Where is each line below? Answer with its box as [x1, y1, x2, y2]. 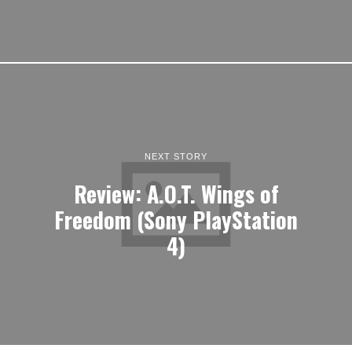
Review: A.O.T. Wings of [73, 177, 279, 211]
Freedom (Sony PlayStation [54, 203, 298, 236]
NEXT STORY [145, 152, 207, 162]
